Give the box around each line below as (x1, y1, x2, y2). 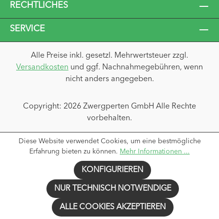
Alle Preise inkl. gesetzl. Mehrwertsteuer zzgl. (31, 52, 188, 60)
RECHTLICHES (10, 1, 68, 10)
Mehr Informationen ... (120, 148, 190, 155)
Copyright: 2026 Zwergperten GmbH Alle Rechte (23, 103, 196, 110)
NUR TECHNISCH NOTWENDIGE (54, 185, 171, 193)
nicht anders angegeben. (65, 75, 154, 83)
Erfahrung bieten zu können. (29, 148, 120, 155)
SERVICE (10, 24, 45, 33)
